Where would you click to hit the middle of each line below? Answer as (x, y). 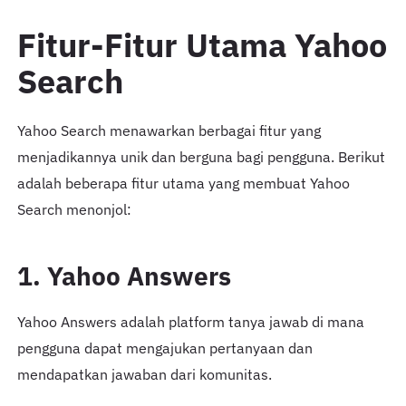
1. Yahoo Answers (124, 276)
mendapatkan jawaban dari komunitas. (144, 374)
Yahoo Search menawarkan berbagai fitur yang (169, 131)
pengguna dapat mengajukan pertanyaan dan (164, 348)
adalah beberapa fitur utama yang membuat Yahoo (183, 184)
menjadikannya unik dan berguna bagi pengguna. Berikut (201, 157)
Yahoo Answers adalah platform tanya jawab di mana (190, 321)
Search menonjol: (74, 210)
